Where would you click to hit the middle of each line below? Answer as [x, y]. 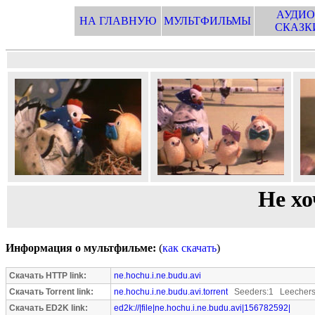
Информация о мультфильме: [81, 248]
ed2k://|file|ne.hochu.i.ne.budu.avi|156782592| [202, 308]
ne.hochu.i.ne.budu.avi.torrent [171, 292]
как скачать [189, 248]
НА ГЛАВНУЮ [117, 21]
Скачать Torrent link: [51, 292]
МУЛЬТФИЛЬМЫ [207, 21]
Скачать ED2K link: [49, 308]
